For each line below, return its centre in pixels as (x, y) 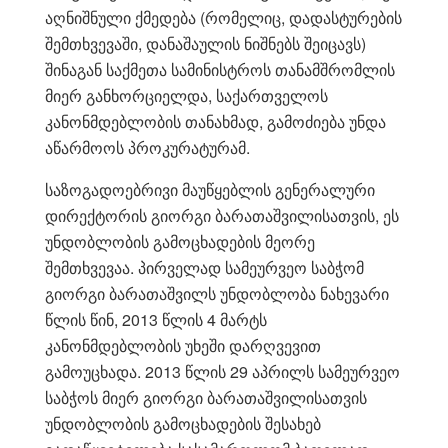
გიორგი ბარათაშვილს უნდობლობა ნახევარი (217, 293)
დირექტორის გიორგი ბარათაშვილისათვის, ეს (222, 215)
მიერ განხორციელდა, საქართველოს (186, 95)
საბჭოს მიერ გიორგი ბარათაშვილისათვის (206, 397)
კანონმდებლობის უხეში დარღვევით (183, 345)
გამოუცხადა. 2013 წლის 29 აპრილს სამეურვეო (222, 371)
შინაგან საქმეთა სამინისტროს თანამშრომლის (220, 69)
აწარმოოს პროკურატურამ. (147, 147)
